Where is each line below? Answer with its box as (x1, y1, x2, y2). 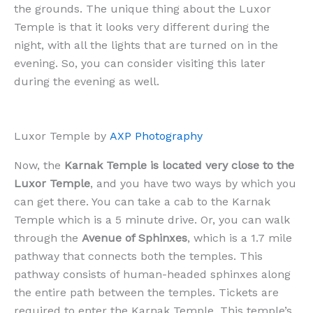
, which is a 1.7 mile (187, 231, 292, 245)
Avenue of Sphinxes (82, 231, 187, 245)
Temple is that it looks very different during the (14, 20, 270, 34)
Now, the (14, 158, 64, 172)
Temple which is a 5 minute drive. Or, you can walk (14, 212, 290, 226)
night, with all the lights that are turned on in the (14, 38, 278, 52)
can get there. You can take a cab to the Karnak (14, 194, 270, 208)
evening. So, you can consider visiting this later (14, 56, 265, 70)
